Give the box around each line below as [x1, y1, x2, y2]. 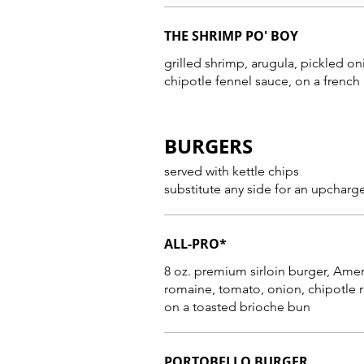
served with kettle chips [164, 163, 299, 179]
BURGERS [164, 132, 253, 159]
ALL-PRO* [164, 235, 227, 253]
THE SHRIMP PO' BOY [164, 27, 298, 45]
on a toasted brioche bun [164, 299, 310, 314]
